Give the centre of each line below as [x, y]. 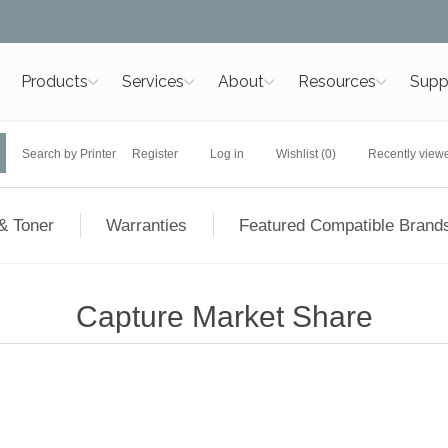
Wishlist [296, 154]
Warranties [146, 225]
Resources [336, 81]
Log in [226, 154]
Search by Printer [68, 154]
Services [152, 81]
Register [154, 154]
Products [54, 81]
